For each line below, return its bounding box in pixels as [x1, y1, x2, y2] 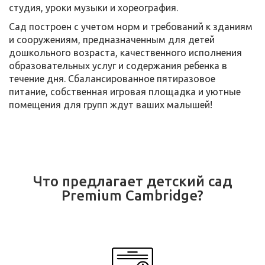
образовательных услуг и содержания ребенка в [9, 60, 227, 71]
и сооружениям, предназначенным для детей [9, 34, 215, 45]
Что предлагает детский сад [33, 173, 232, 189]
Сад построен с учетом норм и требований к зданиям [9, 21, 253, 32]
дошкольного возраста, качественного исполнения [9, 47, 242, 58]
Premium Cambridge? [62, 187, 203, 203]
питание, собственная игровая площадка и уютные [9, 86, 241, 97]
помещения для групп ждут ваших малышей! [9, 99, 212, 110]
